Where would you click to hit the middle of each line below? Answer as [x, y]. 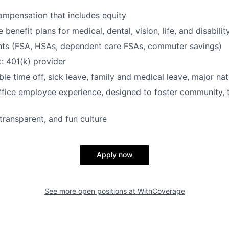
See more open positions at [91, 191]
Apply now [114, 155]
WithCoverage [161, 191]
